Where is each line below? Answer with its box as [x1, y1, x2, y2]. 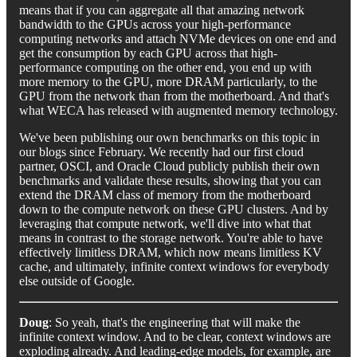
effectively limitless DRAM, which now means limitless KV [19, 245, 322, 259]
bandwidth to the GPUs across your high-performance [19, 17, 291, 31]
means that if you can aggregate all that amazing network [19, 2, 304, 17]
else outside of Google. [19, 273, 135, 288]
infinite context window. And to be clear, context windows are [19, 329, 331, 343]
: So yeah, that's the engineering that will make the [49, 315, 300, 329]
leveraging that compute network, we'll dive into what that [19, 216, 311, 230]
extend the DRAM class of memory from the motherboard [19, 187, 311, 202]
